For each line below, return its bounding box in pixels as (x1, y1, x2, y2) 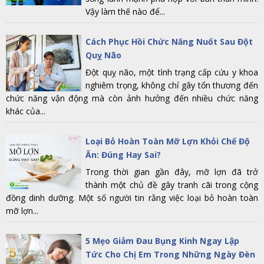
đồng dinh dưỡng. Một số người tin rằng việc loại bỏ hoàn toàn (6, 192, 258, 203)
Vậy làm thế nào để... (85, 6, 166, 17)
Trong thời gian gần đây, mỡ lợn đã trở (85, 166, 258, 177)
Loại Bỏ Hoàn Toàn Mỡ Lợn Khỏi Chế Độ (85, 136, 250, 147)
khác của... (6, 105, 45, 117)
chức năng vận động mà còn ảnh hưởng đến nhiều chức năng (6, 93, 258, 104)
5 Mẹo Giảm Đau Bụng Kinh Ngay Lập (85, 235, 240, 246)
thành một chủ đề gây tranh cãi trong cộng (85, 179, 258, 190)
